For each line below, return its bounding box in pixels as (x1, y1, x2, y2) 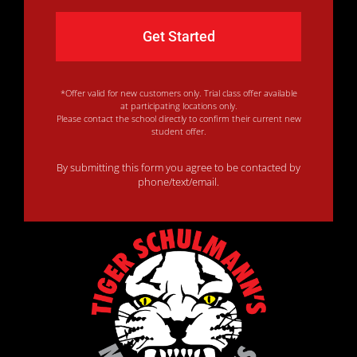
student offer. (151, 124, 206, 137)
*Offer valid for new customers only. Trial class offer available (60, 86, 297, 99)
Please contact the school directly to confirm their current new (56, 112, 301, 124)
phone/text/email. (138, 175, 219, 190)
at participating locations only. (120, 99, 237, 112)
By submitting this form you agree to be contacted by (57, 161, 300, 175)
